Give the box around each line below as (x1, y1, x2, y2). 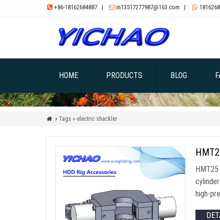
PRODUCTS (106, 71, 142, 80)
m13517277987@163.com (116, 3, 180, 11)
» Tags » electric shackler (53, 115, 117, 122)
